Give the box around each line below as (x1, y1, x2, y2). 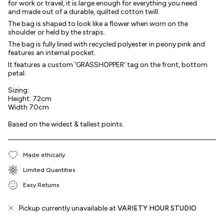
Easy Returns (23, 181, 59, 189)
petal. (8, 68, 26, 77)
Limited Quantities (23, 166, 75, 174)
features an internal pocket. (8, 48, 95, 57)
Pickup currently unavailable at (19, 203, 117, 212)
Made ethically (23, 151, 65, 159)
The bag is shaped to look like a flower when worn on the (8, 19, 188, 28)
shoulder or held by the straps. (8, 27, 105, 36)
